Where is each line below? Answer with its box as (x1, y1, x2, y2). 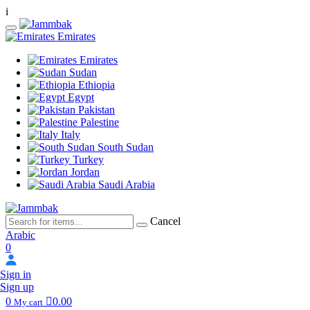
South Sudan (98, 141, 154, 153)
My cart (14, 297, 43, 307)
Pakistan (78, 104, 115, 116)
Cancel (150, 215, 181, 227)
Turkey (73, 154, 104, 165)
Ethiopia (78, 79, 115, 91)
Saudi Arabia (98, 179, 155, 190)
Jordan (71, 166, 100, 178)
